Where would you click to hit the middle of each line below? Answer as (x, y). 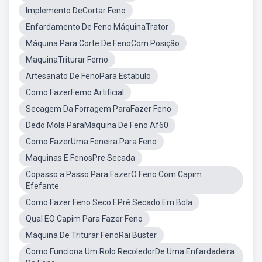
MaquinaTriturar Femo (67, 60)
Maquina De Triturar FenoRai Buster (91, 235)
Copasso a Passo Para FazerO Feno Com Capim (114, 174)
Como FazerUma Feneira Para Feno (91, 142)
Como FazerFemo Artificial (75, 92)
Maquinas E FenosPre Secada (80, 158)
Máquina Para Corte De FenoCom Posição (103, 43)
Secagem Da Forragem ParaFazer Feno (99, 109)
